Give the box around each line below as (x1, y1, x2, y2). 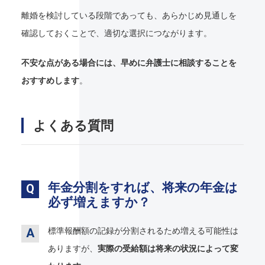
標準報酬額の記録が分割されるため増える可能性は (47, 226, 238, 236)
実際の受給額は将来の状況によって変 (97, 244, 238, 254)
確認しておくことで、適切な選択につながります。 (21, 28, 212, 38)
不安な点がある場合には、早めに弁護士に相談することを (21, 58, 237, 68)
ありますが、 (47, 244, 98, 254)
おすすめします (21, 76, 79, 86)
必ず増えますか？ (47, 195, 150, 210)
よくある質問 (33, 118, 114, 134)
